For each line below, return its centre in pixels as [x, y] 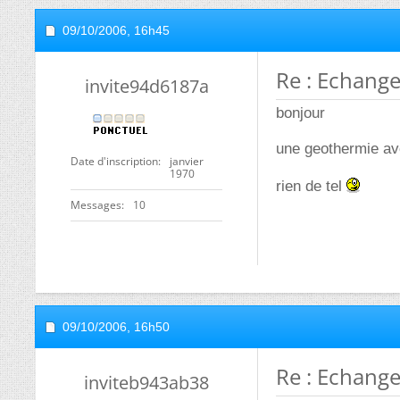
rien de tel [311, 186]
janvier [187, 161]
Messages [96, 205]
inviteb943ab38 [146, 383]
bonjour [300, 113]
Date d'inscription [114, 161]
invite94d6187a [146, 86]
